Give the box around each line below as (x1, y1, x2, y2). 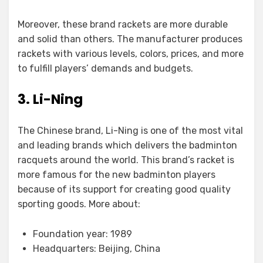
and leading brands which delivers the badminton (18, 140, 237, 151)
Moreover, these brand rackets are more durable (18, 19, 228, 30)
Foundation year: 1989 (33, 228, 132, 240)
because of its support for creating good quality (18, 184, 231, 195)
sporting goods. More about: (18, 198, 140, 210)
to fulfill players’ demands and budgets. (18, 63, 193, 74)
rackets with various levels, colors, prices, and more (18, 48, 244, 59)
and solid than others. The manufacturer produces (18, 33, 242, 45)
